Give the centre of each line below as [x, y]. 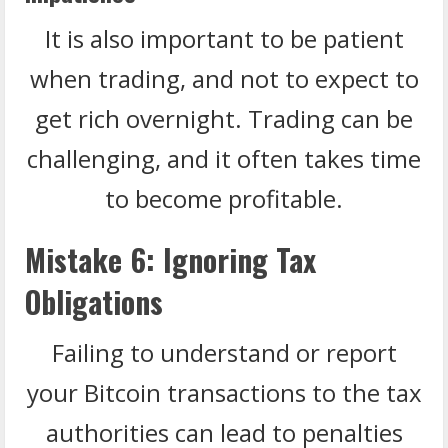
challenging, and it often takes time [224, 158]
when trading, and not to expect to [224, 78]
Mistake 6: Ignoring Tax [170, 259]
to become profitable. [224, 198]
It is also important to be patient [224, 38]
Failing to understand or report [224, 352]
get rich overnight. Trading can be [224, 118]
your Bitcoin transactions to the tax [224, 392]
